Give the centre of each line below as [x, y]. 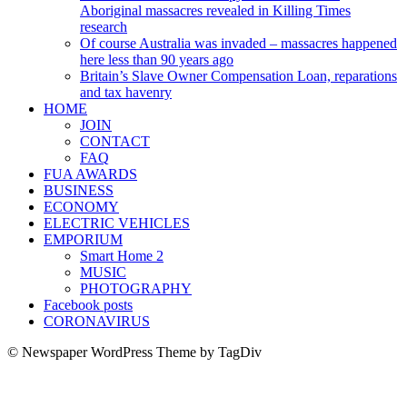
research [104, 26]
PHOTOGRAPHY [136, 288]
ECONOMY [81, 206]
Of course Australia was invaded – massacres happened [238, 43]
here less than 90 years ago [157, 59]
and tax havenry [126, 92]
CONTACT [115, 141]
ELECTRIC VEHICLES [117, 223]
